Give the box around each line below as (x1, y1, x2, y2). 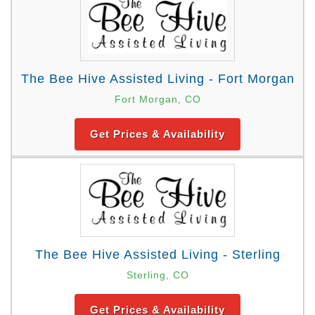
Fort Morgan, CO (114, 93, 201, 105)
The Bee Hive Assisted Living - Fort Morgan (20, 71, 295, 86)
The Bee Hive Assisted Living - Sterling (34, 247, 281, 262)
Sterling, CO (126, 269, 189, 281)
